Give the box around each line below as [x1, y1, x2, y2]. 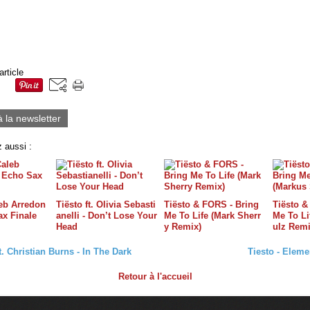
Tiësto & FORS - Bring [164, 199, 259, 210]
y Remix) [164, 221, 201, 232]
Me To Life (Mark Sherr [164, 210, 261, 221]
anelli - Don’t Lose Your [55, 210, 157, 221]
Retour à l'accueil [118, 271, 192, 282]
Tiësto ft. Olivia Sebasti [55, 199, 156, 210]
